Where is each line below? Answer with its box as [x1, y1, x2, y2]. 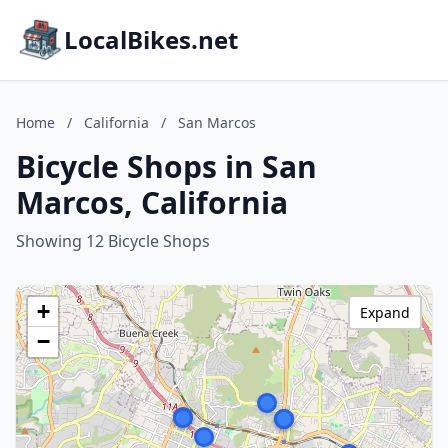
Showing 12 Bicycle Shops [16, 230, 210, 252]
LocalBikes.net [64, 23, 238, 56]
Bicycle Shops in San [16, 146, 317, 187]
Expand [360, 303, 410, 322]
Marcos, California [16, 182, 288, 223]
